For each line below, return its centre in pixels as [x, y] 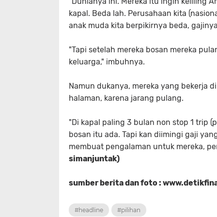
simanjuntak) [94, 159]
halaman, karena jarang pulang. [126, 98]
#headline [89, 210]
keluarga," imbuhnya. [107, 62]
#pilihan [129, 210]
